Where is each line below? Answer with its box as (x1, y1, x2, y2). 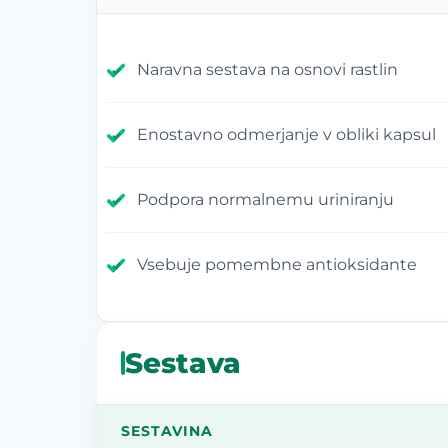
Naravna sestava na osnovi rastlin (137, 59, 398, 79)
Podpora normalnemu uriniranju (137, 189, 394, 209)
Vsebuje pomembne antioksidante (137, 254, 417, 274)
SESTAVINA (121, 422, 213, 439)
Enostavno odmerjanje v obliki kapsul (137, 124, 436, 144)
